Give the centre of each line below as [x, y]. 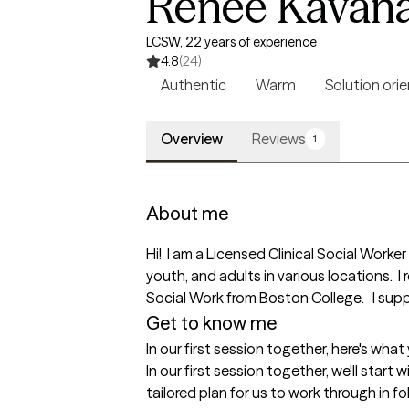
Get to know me [211, 323]
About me [187, 213]
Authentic [194, 85]
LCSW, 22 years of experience [231, 42]
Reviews [279, 139]
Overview [192, 139]
